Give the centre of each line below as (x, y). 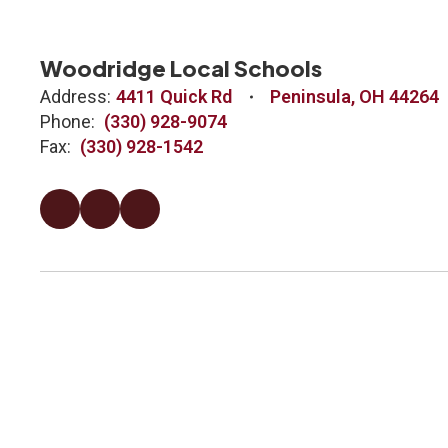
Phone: (67, 121)
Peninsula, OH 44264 (354, 96)
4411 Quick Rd (174, 96)
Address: (75, 96)
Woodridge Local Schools (181, 68)
